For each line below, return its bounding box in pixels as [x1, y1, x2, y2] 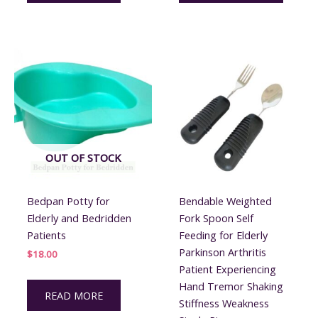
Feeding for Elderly [178, 227, 268, 242]
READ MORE [44, 288, 103, 303]
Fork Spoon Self [178, 210, 253, 225]
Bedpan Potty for [26, 193, 110, 208]
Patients [26, 227, 66, 242]
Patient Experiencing [178, 261, 276, 276]
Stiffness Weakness [178, 295, 269, 310]
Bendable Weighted [178, 193, 272, 208]
